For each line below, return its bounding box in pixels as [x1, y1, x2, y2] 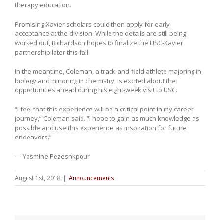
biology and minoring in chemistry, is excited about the [15, 76, 176, 85]
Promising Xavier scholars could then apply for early [15, 19, 170, 28]
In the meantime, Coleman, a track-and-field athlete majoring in [15, 66, 201, 76]
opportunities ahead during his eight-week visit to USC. [15, 85, 177, 94]
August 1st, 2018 [15, 173, 60, 182]
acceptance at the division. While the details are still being [15, 28, 186, 38]
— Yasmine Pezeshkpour [15, 151, 90, 161]
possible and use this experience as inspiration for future [15, 123, 187, 132]
